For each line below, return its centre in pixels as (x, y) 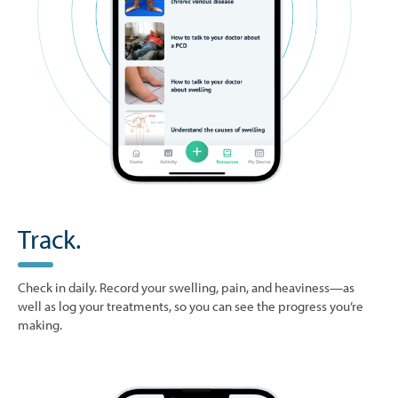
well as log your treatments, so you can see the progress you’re (191, 306)
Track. (49, 239)
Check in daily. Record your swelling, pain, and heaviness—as (186, 288)
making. (40, 325)
